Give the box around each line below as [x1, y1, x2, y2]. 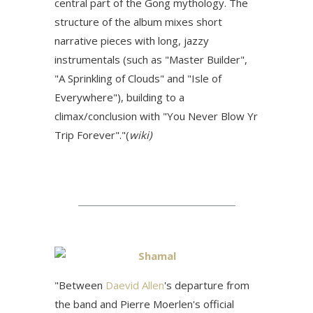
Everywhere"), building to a [54, 90, 184, 104]
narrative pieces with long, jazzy [54, 34, 209, 48]
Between [59, 278, 105, 292]
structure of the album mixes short [54, 15, 222, 29]
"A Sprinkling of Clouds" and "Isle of [54, 71, 221, 85]
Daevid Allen [105, 278, 164, 292]
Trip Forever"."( [54, 128, 129, 142]
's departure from [164, 278, 249, 292]
